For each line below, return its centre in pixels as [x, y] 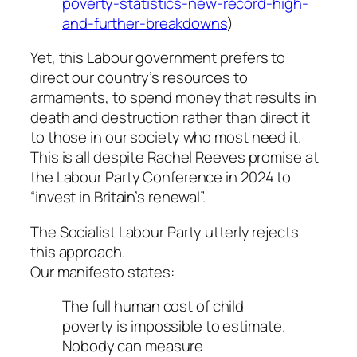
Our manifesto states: [102, 271]
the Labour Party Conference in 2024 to [161, 177]
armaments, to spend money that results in [173, 98]
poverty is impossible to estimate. [174, 326]
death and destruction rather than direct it [170, 118]
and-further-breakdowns [145, 23]
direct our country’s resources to [139, 78]
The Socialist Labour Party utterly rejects [165, 231]
